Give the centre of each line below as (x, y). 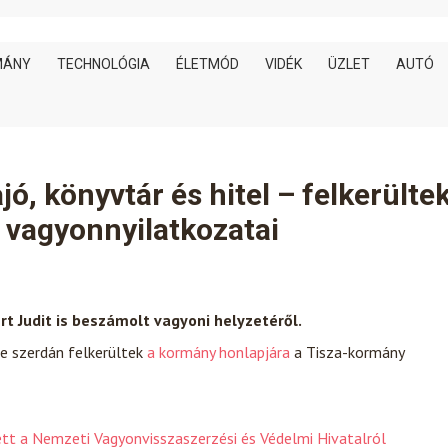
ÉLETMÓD (207, 64)
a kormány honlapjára (218, 352)
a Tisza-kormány (347, 352)
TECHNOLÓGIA (103, 64)
